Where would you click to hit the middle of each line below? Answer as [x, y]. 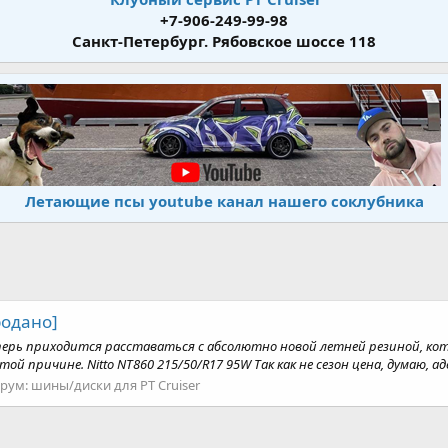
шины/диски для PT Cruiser [115, 384]
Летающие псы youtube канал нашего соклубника [224, 201]
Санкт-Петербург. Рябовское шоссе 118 [224, 41]
